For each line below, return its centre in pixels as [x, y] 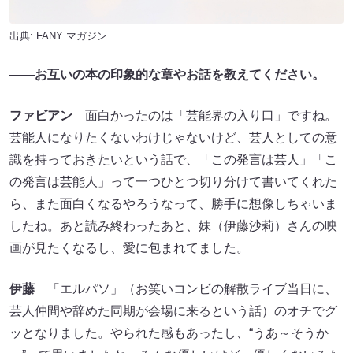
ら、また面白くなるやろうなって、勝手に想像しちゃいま [173, 203]
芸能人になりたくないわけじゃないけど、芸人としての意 [173, 137]
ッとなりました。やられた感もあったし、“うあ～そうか [169, 333]
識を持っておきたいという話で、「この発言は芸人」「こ [173, 159]
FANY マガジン [72, 35]
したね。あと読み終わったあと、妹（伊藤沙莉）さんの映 [173, 225]
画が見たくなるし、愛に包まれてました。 [129, 247]
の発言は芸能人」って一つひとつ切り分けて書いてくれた [173, 181]
